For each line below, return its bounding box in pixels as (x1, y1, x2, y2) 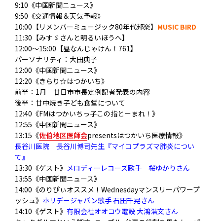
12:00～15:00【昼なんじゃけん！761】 (15, 43, 137, 53)
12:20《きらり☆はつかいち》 (15, 76, 108, 86)
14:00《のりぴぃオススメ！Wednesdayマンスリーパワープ (15, 184, 200, 194)
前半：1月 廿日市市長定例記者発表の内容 (15, 87, 150, 97)
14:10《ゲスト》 (15, 206, 67, 216)
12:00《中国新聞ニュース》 (15, 65, 101, 75)
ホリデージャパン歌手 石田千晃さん (42, 195, 154, 205)
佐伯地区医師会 (39, 130, 87, 140)
